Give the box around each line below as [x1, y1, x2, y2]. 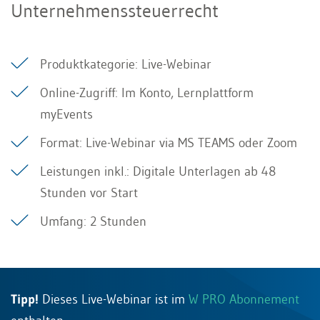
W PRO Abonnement [189, 291, 299, 307]
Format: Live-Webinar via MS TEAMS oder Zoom [40, 135, 297, 151]
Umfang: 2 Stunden [40, 214, 146, 229]
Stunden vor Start [40, 185, 138, 201]
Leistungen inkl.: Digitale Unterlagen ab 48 [40, 164, 276, 179]
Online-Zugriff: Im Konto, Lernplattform [40, 85, 254, 101]
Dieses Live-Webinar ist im [39, 291, 189, 307]
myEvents [40, 106, 93, 122]
